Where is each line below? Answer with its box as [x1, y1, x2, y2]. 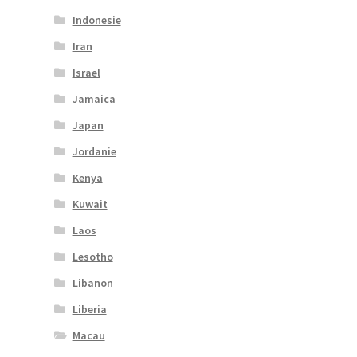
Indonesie [72, 12, 121, 27]
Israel [72, 65, 100, 80]
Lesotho [72, 249, 113, 264]
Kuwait [72, 196, 108, 211]
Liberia [72, 301, 107, 316]
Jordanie [72, 143, 116, 159]
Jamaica [72, 91, 116, 106]
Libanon [72, 275, 113, 290]
